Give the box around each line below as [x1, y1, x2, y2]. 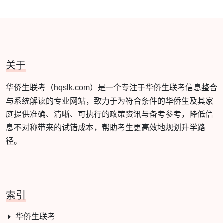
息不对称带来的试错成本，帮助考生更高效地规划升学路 [6, 123, 205, 132]
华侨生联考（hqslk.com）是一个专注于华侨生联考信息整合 [6, 83, 217, 92]
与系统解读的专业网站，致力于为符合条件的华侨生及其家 [6, 96, 213, 105]
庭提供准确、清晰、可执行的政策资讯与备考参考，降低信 [6, 110, 213, 118]
